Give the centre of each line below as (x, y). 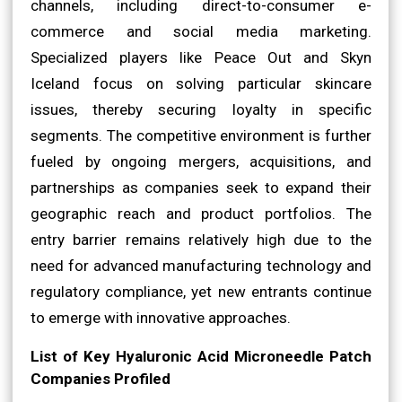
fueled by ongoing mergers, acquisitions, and (201, 161)
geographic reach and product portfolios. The (201, 213)
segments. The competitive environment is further (201, 135)
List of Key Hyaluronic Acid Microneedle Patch (201, 356)
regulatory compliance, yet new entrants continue (201, 291)
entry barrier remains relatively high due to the (201, 239)
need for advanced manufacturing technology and (201, 265)
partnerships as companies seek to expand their (201, 187)
